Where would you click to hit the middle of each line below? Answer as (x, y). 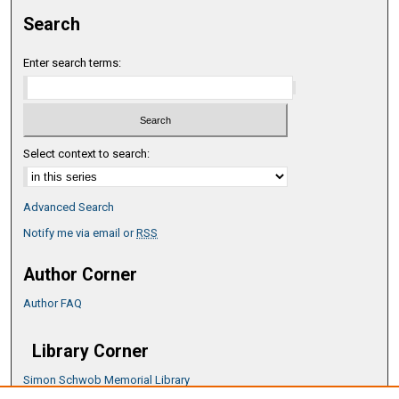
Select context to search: (87, 154)
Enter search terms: (73, 62)
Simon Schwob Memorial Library (107, 380)
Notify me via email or (80, 233)
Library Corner (91, 352)
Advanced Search (69, 208)
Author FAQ (53, 304)
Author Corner (81, 275)
